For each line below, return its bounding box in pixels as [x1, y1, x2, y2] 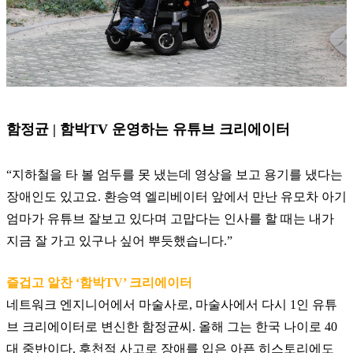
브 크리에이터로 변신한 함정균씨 [6, 320, 192, 334]
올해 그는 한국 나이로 [199, 320, 325, 334]
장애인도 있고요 [6, 190, 98, 204]
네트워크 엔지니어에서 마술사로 [6, 298, 189, 312]
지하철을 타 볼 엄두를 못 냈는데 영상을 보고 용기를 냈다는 [12, 168, 343, 182]
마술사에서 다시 [195, 298, 290, 312]
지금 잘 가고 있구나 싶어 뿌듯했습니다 [6, 234, 224, 248]
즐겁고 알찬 [6, 276, 76, 290]
